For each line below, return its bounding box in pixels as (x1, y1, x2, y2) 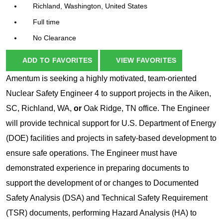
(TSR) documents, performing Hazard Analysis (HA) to (6, 209, 197, 218)
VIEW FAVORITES (114, 56, 177, 65)
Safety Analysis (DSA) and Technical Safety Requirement (6, 194, 208, 203)
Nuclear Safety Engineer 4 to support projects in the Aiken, (6, 89, 211, 98)
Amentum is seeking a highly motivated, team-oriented (6, 74, 197, 83)
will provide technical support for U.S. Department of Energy (6, 119, 216, 128)
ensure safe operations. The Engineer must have (6, 149, 177, 158)
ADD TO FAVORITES (22, 56, 93, 65)
